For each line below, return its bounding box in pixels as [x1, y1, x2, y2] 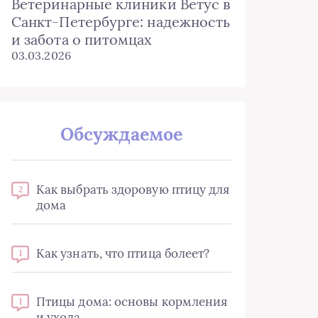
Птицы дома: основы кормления [36, 294, 228, 309]
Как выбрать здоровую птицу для [36, 182, 230, 197]
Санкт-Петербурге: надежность [11, 13, 231, 31]
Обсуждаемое [60, 123, 183, 146]
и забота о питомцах [11, 31, 153, 48]
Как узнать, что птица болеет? [36, 246, 210, 261]
